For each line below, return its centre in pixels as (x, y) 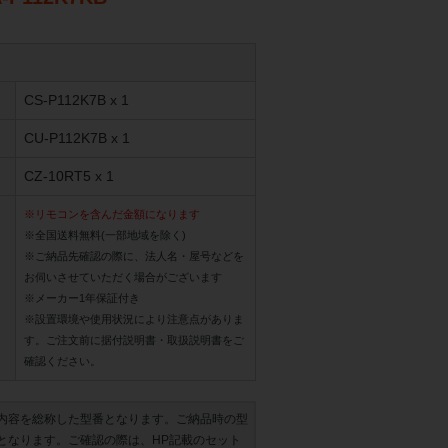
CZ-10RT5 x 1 (69, 176)
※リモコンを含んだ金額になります (112, 214)
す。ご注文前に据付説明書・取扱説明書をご (134, 340)
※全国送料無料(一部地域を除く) (105, 235)
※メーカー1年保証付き (82, 298)
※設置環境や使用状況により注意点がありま (134, 319)
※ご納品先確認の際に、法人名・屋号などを (134, 256)
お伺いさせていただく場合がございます (123, 277)
